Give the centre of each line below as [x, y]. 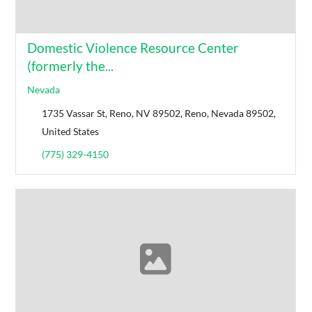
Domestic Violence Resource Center [133, 47]
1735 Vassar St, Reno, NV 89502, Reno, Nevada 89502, [159, 113]
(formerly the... [71, 65]
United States [71, 131]
